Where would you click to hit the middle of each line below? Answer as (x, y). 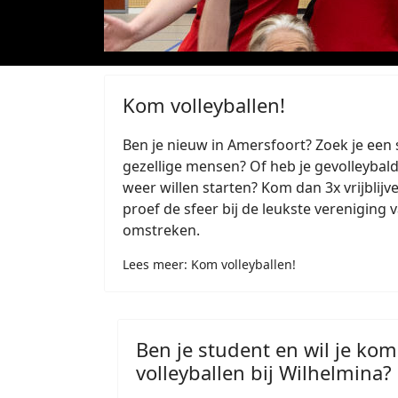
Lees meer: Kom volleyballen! (209, 264)
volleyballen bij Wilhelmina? (264, 372)
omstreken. (161, 230)
